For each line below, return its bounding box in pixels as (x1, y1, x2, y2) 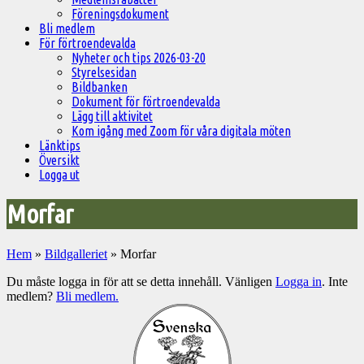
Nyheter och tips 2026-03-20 (71, 50, 206, 65)
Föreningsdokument (71, 6, 169, 21)
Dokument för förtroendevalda (71, 94, 220, 109)
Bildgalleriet (45, 246, 107, 261)
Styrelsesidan (71, 65, 136, 80)
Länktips (39, 138, 80, 153)
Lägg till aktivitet (71, 109, 153, 123)
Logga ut (39, 167, 80, 182)
